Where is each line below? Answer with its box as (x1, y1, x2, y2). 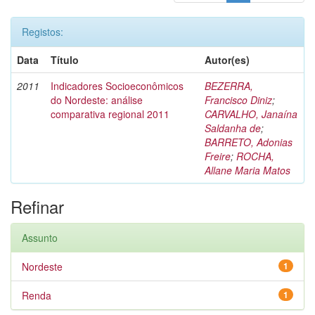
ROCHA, (236, 149, 274, 163)
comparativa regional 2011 (51, 107, 169, 121)
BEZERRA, (205, 79, 253, 93)
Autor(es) (205, 53, 250, 67)
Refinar (11, 194, 64, 219)
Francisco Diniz (205, 93, 272, 107)
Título (51, 53, 79, 67)
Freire (205, 149, 231, 163)
